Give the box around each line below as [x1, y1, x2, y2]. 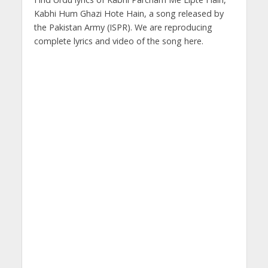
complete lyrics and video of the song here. [33, 35, 203, 47]
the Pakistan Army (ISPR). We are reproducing [33, 22, 212, 33]
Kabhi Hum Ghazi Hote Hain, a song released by [33, 8, 224, 20]
